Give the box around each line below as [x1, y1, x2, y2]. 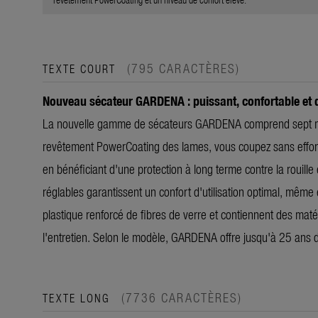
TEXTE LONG [43, 289, 114, 305]
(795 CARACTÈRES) [127, 58, 240, 77]
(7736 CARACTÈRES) [121, 287, 242, 306]
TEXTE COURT [43, 60, 120, 76]
